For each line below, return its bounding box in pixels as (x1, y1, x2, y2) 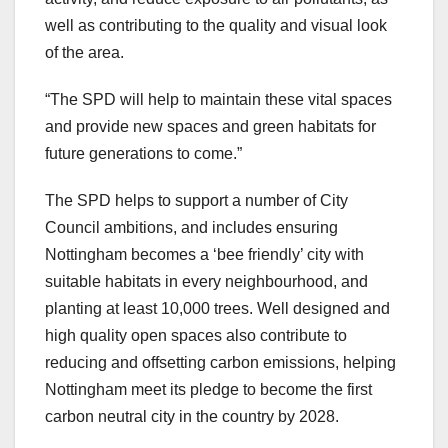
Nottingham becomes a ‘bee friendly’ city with (45, 246, 364, 264)
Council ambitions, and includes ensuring (45, 219, 338, 237)
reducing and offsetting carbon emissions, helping (45, 354, 396, 372)
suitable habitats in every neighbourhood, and (45, 273, 368, 291)
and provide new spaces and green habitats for (45, 118, 376, 136)
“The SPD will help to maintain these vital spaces (45, 91, 392, 109)
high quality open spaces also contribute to (45, 327, 347, 345)
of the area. (45, 44, 124, 62)
